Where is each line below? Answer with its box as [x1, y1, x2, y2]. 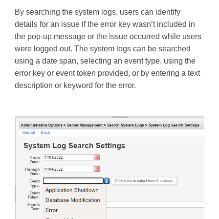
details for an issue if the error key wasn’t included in [15, 20, 195, 29]
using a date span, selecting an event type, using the [15, 57, 196, 66]
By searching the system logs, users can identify [15, 8, 180, 17]
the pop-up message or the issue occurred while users [15, 32, 201, 41]
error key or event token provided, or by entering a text [15, 69, 200, 78]
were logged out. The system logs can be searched [15, 44, 191, 53]
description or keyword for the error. [15, 81, 136, 90]
